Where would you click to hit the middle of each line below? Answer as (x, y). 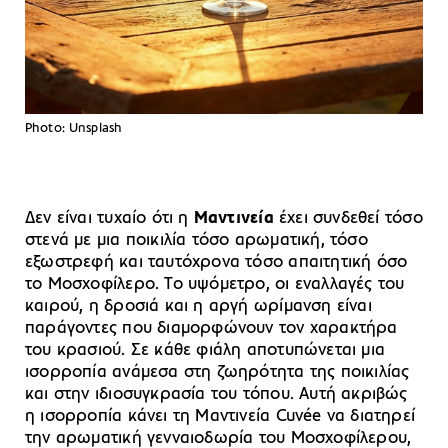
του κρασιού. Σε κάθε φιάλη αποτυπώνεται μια (205, 350)
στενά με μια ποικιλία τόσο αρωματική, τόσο (196, 240)
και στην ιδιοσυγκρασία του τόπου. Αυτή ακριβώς (216, 394)
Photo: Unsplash (74, 128)
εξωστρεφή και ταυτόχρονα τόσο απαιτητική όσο (216, 262)
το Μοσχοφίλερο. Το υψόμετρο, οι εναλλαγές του (215, 284)
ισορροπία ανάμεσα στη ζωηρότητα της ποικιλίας (217, 372)
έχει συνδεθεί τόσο (350, 218)
